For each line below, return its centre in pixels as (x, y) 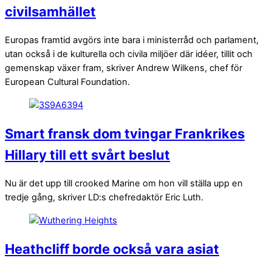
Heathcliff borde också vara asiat (112, 249)
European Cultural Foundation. (67, 82)
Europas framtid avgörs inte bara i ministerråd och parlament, (132, 40)
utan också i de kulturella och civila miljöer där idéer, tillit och (129, 54)
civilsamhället (50, 11)
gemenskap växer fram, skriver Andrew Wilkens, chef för (124, 68)
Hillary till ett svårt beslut (87, 155)
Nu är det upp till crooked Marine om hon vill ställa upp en (124, 184)
